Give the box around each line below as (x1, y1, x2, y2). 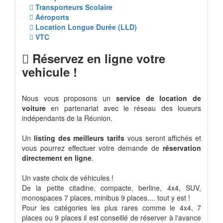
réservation (163, 143, 201, 153)
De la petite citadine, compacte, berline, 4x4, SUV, (22, 183, 201, 193)
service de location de (115, 93, 202, 104)
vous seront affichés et (124, 133, 201, 143)
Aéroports (35, 12, 69, 22)
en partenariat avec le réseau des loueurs (46, 103, 201, 113)
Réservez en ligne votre (32, 50, 165, 67)
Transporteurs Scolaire (35, 2, 112, 12)
